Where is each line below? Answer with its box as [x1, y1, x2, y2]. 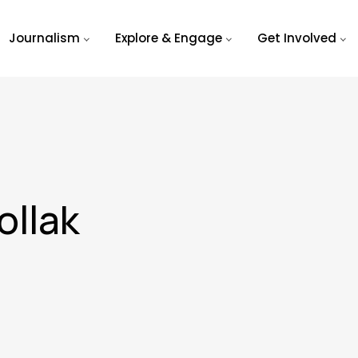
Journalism [8, 30, 80, 46]
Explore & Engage [114, 30, 222, 46]
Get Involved [257, 30, 336, 46]
